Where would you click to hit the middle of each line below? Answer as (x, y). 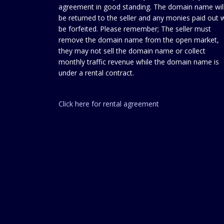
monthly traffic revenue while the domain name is (139, 62)
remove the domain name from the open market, (139, 40)
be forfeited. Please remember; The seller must (135, 29)
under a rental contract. (96, 73)
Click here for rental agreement (109, 104)
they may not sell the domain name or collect (132, 51)
